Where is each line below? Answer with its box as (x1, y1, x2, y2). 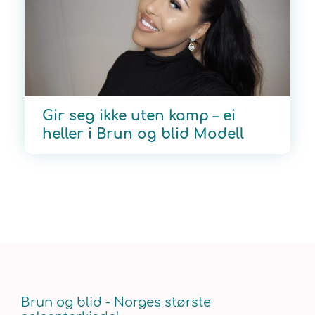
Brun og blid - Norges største (21, 295, 211, 310)
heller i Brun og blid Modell (42, 126, 244, 143)
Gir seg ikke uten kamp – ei (42, 108, 236, 124)
